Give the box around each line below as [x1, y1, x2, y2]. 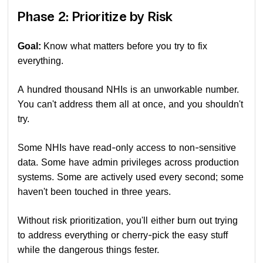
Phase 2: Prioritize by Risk [18, 8, 173, 25]
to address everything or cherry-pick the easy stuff [18, 229, 228, 241]
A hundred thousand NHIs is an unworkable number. [18, 83, 240, 95]
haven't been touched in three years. [18, 186, 171, 197]
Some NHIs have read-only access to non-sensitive [18, 141, 237, 153]
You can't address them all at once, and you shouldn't [18, 98, 244, 110]
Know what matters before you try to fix [43, 40, 208, 52]
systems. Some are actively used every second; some [18, 171, 244, 183]
